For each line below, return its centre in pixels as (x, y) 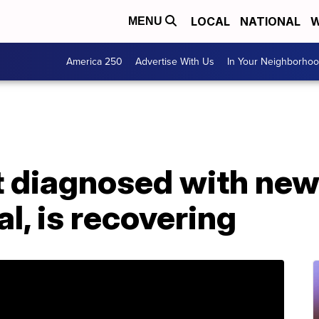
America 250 (94, 62)
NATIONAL (270, 21)
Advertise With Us (175, 62)
